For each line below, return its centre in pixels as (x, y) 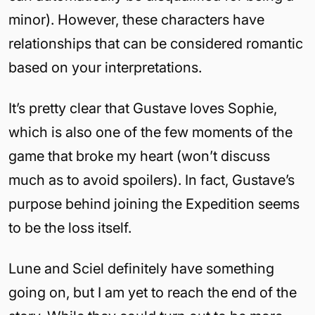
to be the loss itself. (70, 227)
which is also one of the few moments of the (150, 132)
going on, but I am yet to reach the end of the (153, 292)
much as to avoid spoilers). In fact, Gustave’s (152, 180)
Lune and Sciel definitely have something (141, 268)
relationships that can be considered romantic (156, 43)
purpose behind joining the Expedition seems (154, 204)
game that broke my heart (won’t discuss (139, 156)
